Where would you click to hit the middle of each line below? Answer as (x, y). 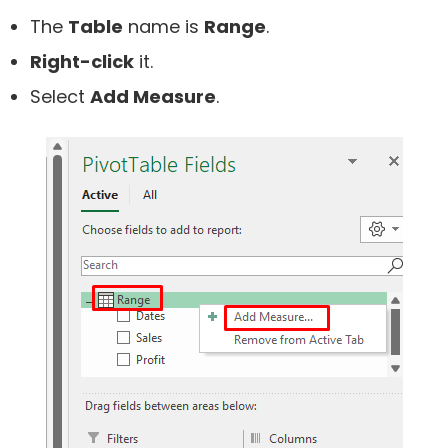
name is (163, 27)
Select (60, 97)
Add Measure (153, 97)
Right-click (82, 62)
